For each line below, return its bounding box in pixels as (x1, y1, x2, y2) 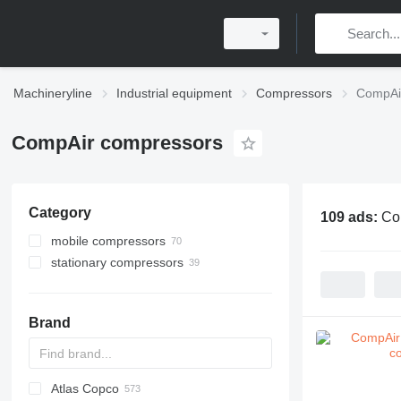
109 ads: (320, 209, 381, 225)
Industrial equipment (116, 86, 232, 100)
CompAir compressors (11, 132, 223, 154)
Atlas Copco (50, 381, 119, 396)
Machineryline (13, 86, 92, 100)
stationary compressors (50, 255, 183, 269)
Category (28, 205, 91, 220)
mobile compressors (50, 234, 166, 248)
